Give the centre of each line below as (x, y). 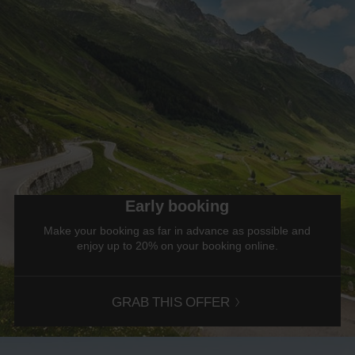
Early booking (177, 205)
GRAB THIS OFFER (171, 301)
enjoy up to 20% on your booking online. (177, 245)
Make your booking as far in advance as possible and (177, 230)
